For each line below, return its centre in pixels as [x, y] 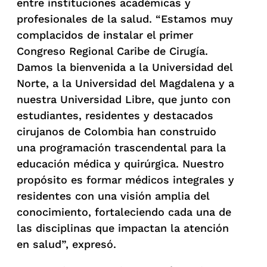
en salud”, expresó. [66, 244]
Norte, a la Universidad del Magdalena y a [125, 83]
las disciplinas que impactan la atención [123, 228]
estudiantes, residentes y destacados [115, 115]
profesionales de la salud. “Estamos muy [125, 18]
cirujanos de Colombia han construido [117, 131]
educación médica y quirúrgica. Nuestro [120, 163]
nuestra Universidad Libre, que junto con [124, 99]
